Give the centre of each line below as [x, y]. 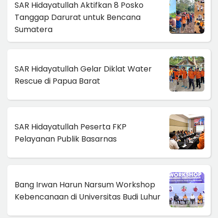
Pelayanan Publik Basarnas [66, 139]
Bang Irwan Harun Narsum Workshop [85, 185]
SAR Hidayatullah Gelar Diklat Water [83, 69]
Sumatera [34, 29]
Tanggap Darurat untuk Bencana [78, 17]
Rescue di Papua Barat [57, 81]
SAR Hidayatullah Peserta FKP [71, 127]
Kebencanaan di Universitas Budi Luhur [88, 197]
